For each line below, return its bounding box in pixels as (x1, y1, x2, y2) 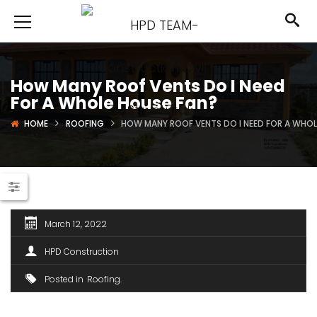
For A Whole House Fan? (11, 91, 217, 115)
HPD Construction (45, 246, 119, 258)
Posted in (45, 273, 83, 285)
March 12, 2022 (45, 218, 107, 230)
